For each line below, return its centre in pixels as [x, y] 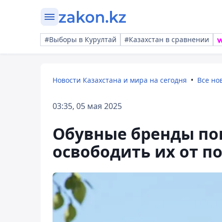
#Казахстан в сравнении [167, 39]
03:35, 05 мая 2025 [87, 106]
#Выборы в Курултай [81, 39]
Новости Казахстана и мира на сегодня [120, 80]
